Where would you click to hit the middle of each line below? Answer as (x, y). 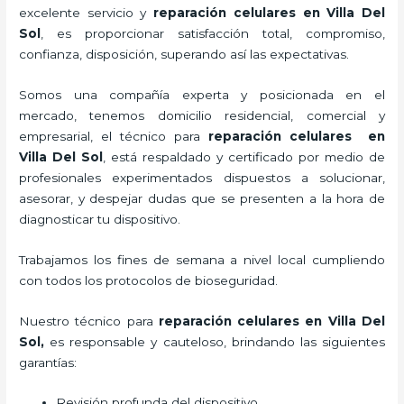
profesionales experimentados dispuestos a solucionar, (202, 177)
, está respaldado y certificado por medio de (244, 156)
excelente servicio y (87, 12)
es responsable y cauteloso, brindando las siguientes (217, 341)
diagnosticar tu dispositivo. (102, 219)
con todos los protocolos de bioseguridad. (151, 280)
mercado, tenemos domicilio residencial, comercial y (202, 115)
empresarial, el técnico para (114, 136)
